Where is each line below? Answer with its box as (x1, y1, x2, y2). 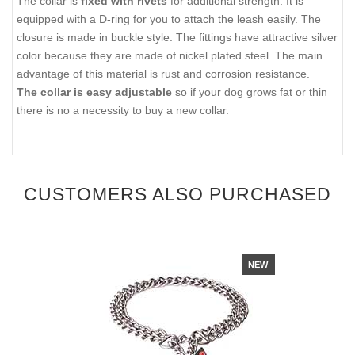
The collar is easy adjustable (17, 86, 172, 99)
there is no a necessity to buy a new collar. (17, 104, 229, 117)
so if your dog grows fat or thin (172, 86, 327, 99)
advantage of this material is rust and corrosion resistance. (17, 67, 310, 81)
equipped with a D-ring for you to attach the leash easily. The (17, 13, 321, 26)
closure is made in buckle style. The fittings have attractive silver (17, 31, 338, 44)
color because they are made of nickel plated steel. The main (17, 49, 323, 63)
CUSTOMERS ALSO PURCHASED (24, 184, 331, 205)
